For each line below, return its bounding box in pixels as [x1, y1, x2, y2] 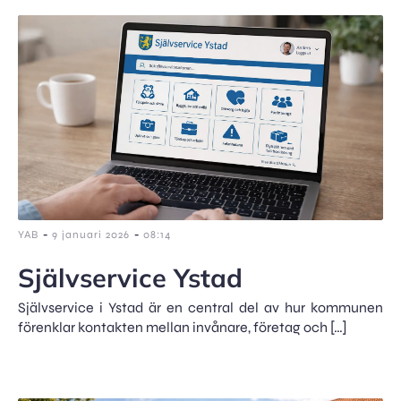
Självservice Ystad [18, 261, 243, 294]
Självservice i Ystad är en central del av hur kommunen [18, 299, 383, 316]
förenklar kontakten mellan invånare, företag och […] [18, 319, 347, 336]
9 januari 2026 [52, 228, 130, 241]
